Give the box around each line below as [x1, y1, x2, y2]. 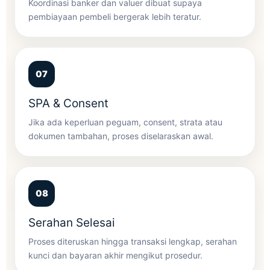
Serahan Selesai [28, 215, 115, 230]
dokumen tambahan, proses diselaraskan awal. [28, 130, 213, 141]
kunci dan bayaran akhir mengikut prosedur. [28, 250, 202, 260]
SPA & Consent [28, 96, 108, 110]
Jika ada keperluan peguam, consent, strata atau [28, 116, 222, 127]
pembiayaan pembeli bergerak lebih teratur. [28, 11, 201, 22]
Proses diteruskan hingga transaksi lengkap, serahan [28, 236, 237, 246]
